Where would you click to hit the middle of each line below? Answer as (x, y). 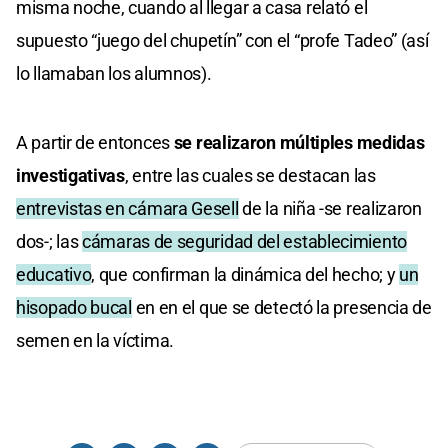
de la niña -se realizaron (330, 208)
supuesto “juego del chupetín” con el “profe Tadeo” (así (222, 40)
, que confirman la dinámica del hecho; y (245, 274)
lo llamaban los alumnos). (114, 73)
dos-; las (49, 241)
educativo (54, 274)
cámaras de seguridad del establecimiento (245, 241)
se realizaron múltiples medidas (299, 142)
